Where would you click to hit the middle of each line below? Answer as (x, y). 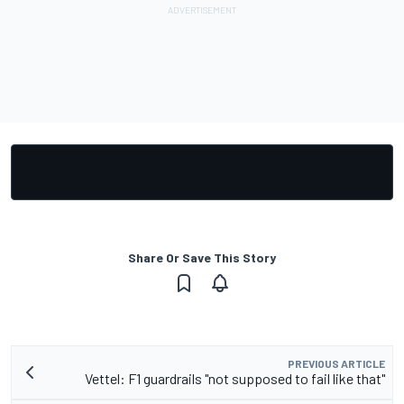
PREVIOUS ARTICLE (336, 363)
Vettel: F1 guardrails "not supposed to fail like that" (235, 378)
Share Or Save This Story (202, 257)
